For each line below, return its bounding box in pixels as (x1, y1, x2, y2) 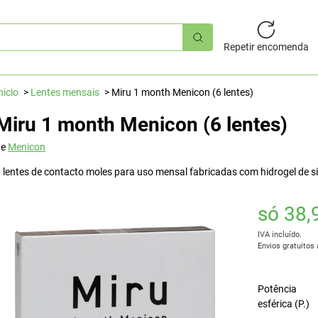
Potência (257, 283, 297, 295)
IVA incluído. (257, 230, 302, 239)
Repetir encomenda (223, 41, 309, 53)
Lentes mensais (31, 87, 99, 98)
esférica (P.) (257, 298, 309, 309)
